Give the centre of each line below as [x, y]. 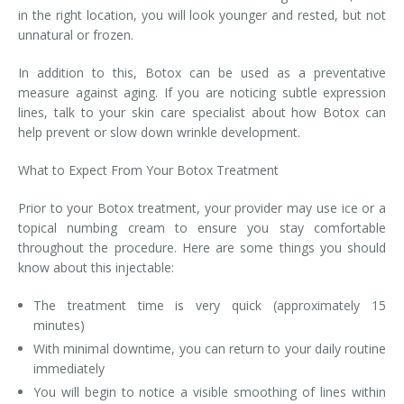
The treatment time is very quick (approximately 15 [209, 305]
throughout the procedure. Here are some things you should [202, 248]
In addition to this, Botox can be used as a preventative [202, 73]
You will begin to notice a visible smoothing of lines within [209, 392]
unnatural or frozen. [78, 35]
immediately [69, 368]
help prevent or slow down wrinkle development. [161, 132]
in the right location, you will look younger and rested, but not [202, 15]
